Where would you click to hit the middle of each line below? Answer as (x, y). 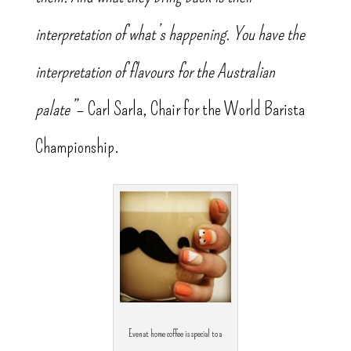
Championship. (76, 147)
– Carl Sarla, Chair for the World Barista (190, 109)
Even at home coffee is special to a (175, 334)
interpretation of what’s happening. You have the (170, 34)
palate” (55, 109)
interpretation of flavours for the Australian (155, 72)
